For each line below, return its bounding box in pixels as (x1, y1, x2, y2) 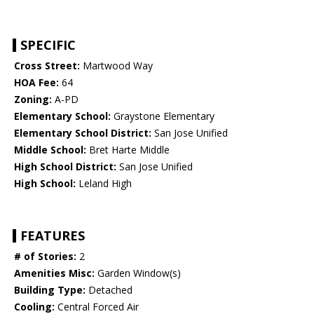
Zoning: (14, 93, 52, 107)
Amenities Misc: (14, 266, 95, 280)
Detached (86, 283, 132, 297)
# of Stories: (14, 250, 76, 264)
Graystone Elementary (111, 109, 214, 123)
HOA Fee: (14, 76, 59, 90)
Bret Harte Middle (86, 143, 170, 157)
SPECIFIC (20, 36, 76, 54)
